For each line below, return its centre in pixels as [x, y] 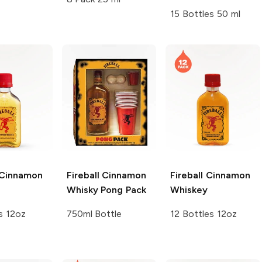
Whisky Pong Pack [106, 190]
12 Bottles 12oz [204, 214]
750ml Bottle [94, 214]
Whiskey [189, 190]
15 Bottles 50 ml [205, 14]
